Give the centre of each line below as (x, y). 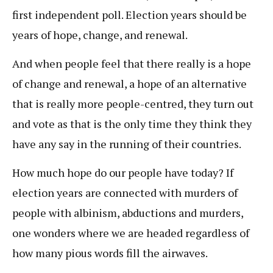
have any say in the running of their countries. (127, 144)
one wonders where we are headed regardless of (131, 233)
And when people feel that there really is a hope (132, 64)
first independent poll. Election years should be (129, 14)
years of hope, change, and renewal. (101, 34)
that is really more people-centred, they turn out (133, 104)
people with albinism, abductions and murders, (128, 213)
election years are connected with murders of (125, 193)
